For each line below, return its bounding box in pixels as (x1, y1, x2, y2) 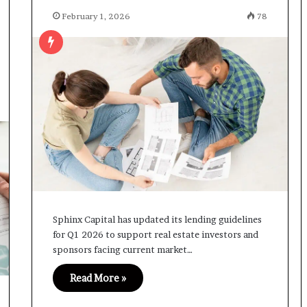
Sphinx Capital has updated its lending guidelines (52, 213, 262, 225)
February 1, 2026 (61, 11, 130, 22)
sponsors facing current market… (52, 243, 193, 255)
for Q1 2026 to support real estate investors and (52, 228, 258, 240)
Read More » (69, 271, 126, 284)
